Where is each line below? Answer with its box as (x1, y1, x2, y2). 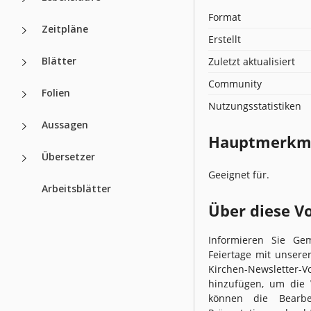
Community (208, 76, 262, 90)
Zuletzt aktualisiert (208, 54, 295, 68)
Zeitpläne (42, 22, 88, 35)
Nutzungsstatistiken (208, 99, 301, 112)
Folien (42, 85, 70, 99)
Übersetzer (42, 149, 95, 163)
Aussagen (42, 117, 88, 131)
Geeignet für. (208, 167, 269, 181)
